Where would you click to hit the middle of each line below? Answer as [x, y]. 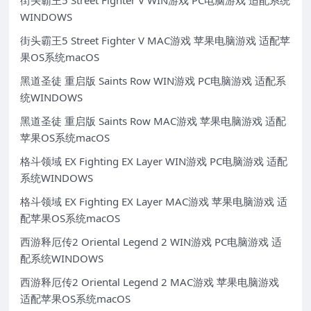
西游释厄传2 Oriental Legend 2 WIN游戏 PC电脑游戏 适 [151, 242]
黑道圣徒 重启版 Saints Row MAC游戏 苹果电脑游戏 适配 [153, 121]
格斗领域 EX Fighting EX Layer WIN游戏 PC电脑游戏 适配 [154, 161]
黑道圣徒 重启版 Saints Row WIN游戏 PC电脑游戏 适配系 [153, 81]
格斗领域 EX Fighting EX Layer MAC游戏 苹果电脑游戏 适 [154, 202]
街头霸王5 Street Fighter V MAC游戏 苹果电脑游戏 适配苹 [155, 41]
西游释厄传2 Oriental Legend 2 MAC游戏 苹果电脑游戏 [150, 282]
